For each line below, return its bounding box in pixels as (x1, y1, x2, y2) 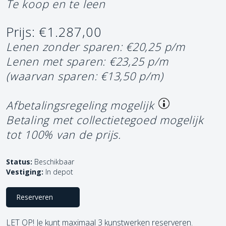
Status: (6, 156, 32, 166)
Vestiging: (6, 166, 43, 177)
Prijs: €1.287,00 (6, 23, 102, 41)
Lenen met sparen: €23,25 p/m (6, 53, 168, 69)
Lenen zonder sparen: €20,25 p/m (6, 39, 185, 54)
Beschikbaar (32, 156, 74, 166)
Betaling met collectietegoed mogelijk (6, 112, 204, 127)
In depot (45, 166, 73, 177)
